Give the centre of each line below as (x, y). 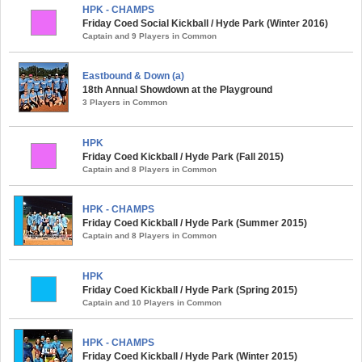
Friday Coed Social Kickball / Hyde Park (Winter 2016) (205, 23)
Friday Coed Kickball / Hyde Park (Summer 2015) (195, 223)
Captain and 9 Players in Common (149, 36)
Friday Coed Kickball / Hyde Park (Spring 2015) (190, 290)
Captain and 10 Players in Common (152, 302)
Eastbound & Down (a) (133, 76)
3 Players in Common (125, 102)
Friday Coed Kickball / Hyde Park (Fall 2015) (183, 156)
